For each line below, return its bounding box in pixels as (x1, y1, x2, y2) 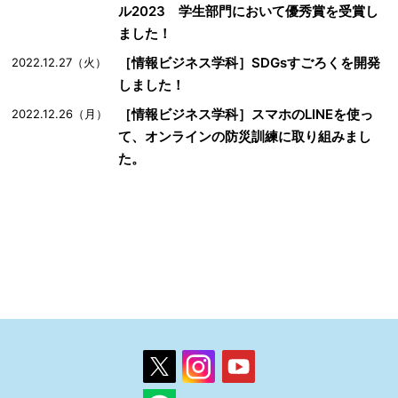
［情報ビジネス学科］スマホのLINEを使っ (118, 106, 374, 123)
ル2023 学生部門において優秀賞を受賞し (118, 3, 379, 20)
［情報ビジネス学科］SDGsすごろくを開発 (118, 54, 381, 72)
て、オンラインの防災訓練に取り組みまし (118, 128, 372, 146)
